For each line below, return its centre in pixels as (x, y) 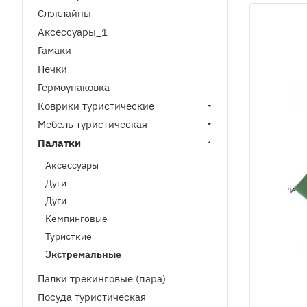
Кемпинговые (76, 219)
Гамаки (54, 50)
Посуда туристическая (92, 297)
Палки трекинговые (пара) (102, 279)
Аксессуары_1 (73, 32)
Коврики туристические (96, 106)
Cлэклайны (64, 13)
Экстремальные (83, 254)
